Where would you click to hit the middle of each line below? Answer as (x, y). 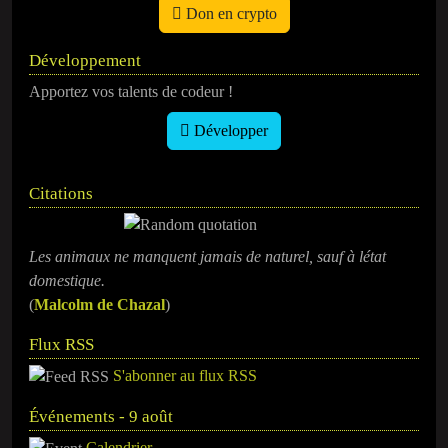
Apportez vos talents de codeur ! (131, 91)
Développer (229, 130)
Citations (61, 193)
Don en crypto (229, 13)
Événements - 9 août (101, 417)
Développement (85, 60)
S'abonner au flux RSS (185, 375)
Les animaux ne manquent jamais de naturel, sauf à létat (207, 256)
